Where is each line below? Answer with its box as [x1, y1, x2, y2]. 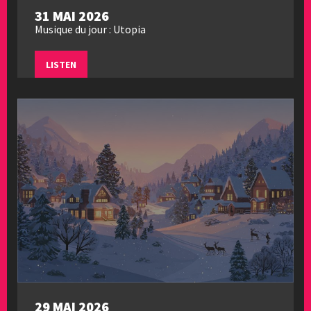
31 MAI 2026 [35, 6, 109, 24]
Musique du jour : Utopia [35, 22, 146, 36]
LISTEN [46, 58, 76, 71]
